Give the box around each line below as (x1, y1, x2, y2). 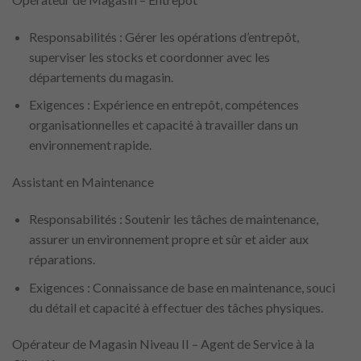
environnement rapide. (28, 137, 151, 153)
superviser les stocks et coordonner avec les (28, 48, 270, 64)
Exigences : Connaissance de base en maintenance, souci (28, 279, 335, 295)
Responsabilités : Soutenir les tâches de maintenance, (28, 211, 318, 227)
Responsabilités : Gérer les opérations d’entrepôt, (28, 28, 299, 44)
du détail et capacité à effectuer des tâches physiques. (28, 299, 323, 315)
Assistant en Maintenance (12, 174, 154, 190)
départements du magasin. (28, 68, 173, 85)
